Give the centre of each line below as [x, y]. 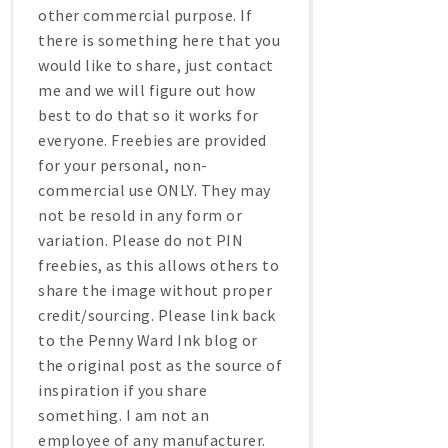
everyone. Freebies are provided [152, 139]
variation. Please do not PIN [140, 239]
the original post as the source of [160, 364]
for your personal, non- [123, 164]
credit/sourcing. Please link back [157, 314]
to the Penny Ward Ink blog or [148, 339]
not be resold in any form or [140, 214]
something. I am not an [123, 414]
